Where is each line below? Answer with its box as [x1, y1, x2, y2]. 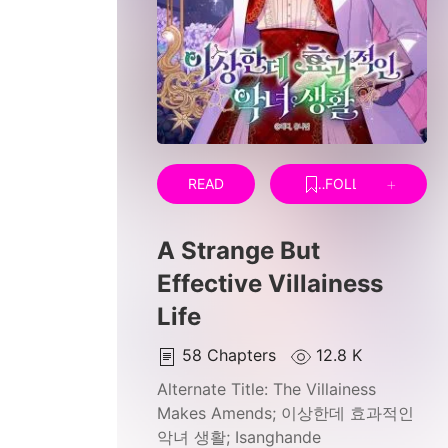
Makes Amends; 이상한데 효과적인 [157, 403, 414, 424]
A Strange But [157, 236, 320, 266]
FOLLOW [321, 175, 384, 193]
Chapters [207, 345, 281, 366]
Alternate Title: [157, 379, 273, 400]
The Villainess [273, 379, 376, 400]
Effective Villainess [157, 269, 383, 299]
